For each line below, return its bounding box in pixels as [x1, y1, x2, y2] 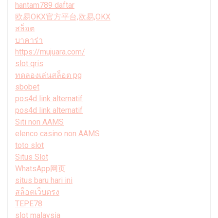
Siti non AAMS [15, 117, 64, 127]
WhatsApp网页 [15, 163, 66, 173]
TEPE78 [15, 199, 42, 208]
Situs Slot [15, 152, 48, 162]
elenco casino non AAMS [15, 128, 100, 138]
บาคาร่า [15, 35, 43, 45]
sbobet [15, 82, 39, 91]
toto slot [15, 140, 44, 150]
